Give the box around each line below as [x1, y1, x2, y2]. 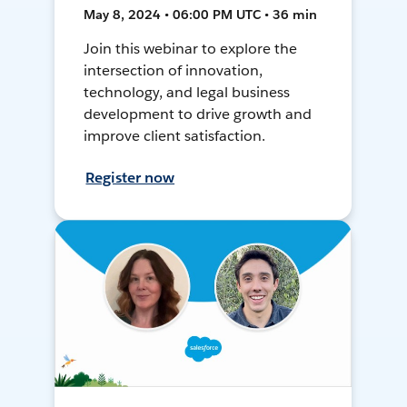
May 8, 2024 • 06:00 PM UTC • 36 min [84, 6, 318, 24]
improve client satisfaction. [84, 126, 265, 146]
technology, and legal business [84, 83, 290, 103]
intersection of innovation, [84, 61, 263, 81]
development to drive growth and [84, 104, 312, 124]
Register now [85, 168, 175, 188]
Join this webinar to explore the [84, 39, 297, 59]
